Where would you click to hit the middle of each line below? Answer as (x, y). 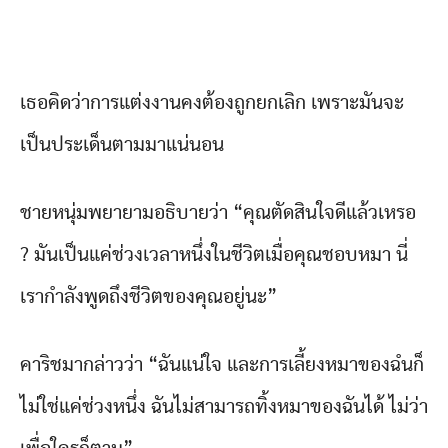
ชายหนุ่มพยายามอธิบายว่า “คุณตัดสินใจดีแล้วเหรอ (218, 213)
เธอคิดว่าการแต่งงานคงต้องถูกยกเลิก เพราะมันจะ (212, 103)
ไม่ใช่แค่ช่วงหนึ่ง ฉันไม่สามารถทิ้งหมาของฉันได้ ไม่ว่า (224, 407)
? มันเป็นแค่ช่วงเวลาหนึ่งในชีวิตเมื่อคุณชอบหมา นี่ (214, 255)
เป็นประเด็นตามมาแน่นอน (122, 145)
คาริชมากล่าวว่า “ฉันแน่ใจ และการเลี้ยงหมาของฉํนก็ (222, 365)
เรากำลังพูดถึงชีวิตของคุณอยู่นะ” (148, 297)
